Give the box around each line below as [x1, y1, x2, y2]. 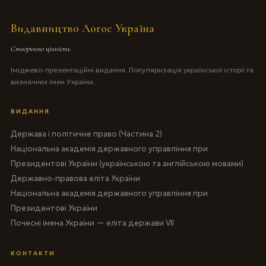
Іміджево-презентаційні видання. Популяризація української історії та [10, 65, 254, 74]
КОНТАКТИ [10, 249, 55, 257]
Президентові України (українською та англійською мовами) [10, 158, 243, 169]
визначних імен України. [10, 77, 95, 86]
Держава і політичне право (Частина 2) [10, 128, 162, 139]
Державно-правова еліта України [10, 173, 140, 183]
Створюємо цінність [10, 43, 71, 53]
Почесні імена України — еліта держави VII [10, 217, 174, 228]
